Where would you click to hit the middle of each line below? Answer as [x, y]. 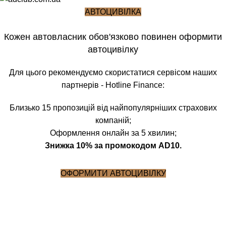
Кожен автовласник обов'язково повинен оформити [113, 37]
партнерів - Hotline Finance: [113, 85]
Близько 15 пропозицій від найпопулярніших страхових [113, 107]
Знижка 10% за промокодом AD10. [113, 145]
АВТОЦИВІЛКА [113, 12]
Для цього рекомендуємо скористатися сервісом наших [113, 72]
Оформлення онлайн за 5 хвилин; [113, 133]
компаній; [113, 120]
